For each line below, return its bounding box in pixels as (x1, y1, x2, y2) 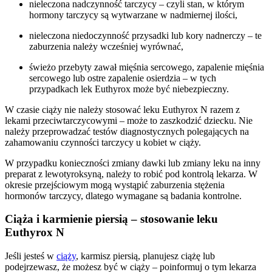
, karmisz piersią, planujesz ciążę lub (76, 251, 215, 262)
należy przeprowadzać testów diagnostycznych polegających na (5, 126, 249, 137)
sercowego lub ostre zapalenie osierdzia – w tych (29, 72, 216, 83)
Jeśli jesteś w (5, 251, 56, 262)
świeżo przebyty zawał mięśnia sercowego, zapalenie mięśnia (29, 61, 264, 72)
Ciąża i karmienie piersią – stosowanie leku (5, 212, 218, 226)
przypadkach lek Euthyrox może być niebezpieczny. (29, 83, 229, 94)
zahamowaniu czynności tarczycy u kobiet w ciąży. (5, 137, 201, 148)
